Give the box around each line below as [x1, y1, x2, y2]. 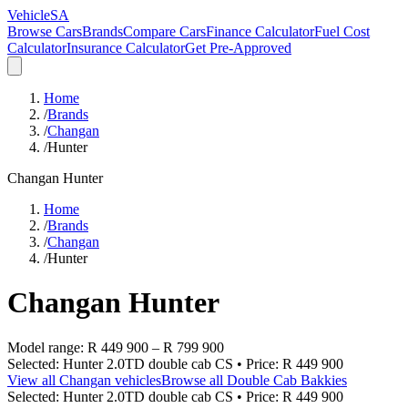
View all [7, 372, 59, 388]
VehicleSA [7, 7, 69, 23]
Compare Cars [123, 24, 206, 39]
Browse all [161, 372, 227, 388]
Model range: [7, 339, 87, 355]
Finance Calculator [206, 24, 314, 39]
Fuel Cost [314, 24, 370, 39]
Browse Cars [7, 24, 82, 39]
